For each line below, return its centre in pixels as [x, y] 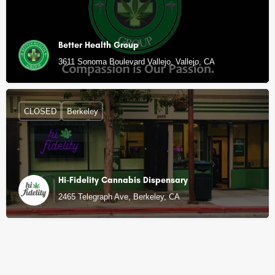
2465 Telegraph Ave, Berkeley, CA [119, 197]
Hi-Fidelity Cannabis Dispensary [123, 180]
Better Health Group [99, 45]
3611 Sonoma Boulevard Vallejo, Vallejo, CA [137, 62]
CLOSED [40, 111]
